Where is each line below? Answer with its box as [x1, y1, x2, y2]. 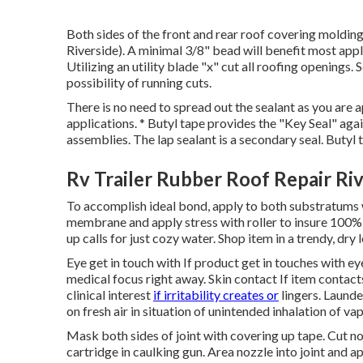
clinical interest [66, 286, 153, 302]
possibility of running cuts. [66, 74, 211, 90]
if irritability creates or [153, 286, 279, 302]
